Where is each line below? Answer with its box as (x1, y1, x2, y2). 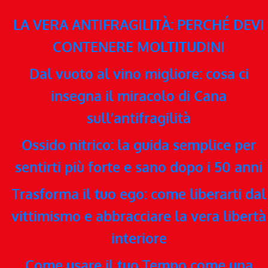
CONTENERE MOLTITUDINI (53, 38, 225, 55)
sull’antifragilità (87, 109, 191, 126)
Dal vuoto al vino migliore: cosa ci (29, 65, 249, 82)
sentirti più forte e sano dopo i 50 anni (15, 158, 263, 175)
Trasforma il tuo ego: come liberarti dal (11, 185, 266, 202)
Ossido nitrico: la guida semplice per (22, 136, 256, 153)
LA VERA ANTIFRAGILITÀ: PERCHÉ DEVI (13, 16, 264, 33)
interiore (111, 229, 167, 246)
